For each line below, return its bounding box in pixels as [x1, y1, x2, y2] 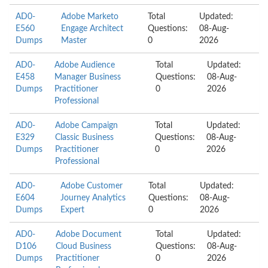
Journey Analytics [60, 194, 126, 202]
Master [61, 36, 87, 45]
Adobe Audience [54, 61, 115, 69]
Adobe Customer [60, 182, 123, 190]
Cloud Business [55, 242, 111, 251]
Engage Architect [61, 25, 123, 33]
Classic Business [54, 133, 114, 142]
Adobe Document [55, 230, 121, 239]
